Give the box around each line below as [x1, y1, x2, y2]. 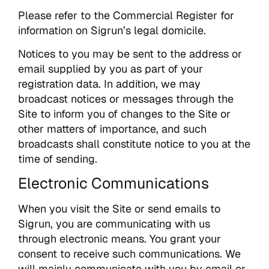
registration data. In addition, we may [18, 76, 201, 91]
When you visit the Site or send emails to [18, 202, 220, 216]
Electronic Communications [18, 174, 209, 193]
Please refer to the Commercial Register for [18, 8, 234, 22]
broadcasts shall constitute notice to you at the [18, 136, 250, 151]
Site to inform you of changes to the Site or [18, 106, 231, 121]
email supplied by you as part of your [18, 61, 203, 76]
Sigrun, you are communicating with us [18, 217, 210, 231]
